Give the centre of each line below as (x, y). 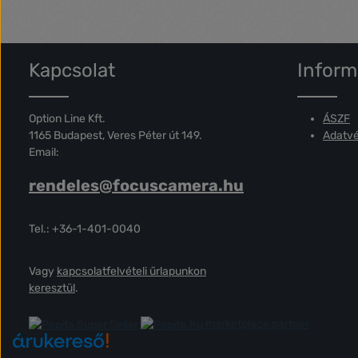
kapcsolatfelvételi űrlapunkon (131, 271)
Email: (44, 152)
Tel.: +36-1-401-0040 (85, 229)
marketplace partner (257, 324)
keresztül (52, 288)
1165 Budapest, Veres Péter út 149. (115, 135)
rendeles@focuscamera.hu (136, 185)
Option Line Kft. (67, 119)
